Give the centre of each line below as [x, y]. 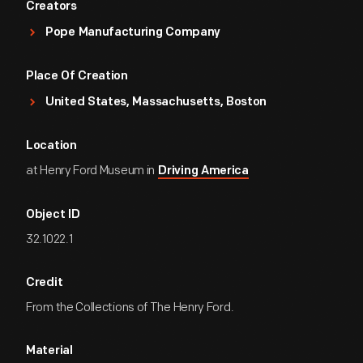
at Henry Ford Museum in [92, 171]
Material [49, 351]
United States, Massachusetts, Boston [156, 102]
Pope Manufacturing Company [133, 33]
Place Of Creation [77, 77]
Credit [45, 283]
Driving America [203, 171]
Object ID [53, 215]
